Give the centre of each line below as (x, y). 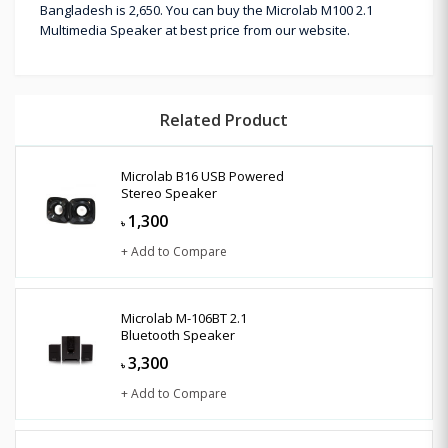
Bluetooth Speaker (178, 334)
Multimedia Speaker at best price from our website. (195, 29)
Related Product (224, 119)
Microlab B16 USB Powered (202, 175)
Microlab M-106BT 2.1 (184, 317)
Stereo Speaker (169, 192)
